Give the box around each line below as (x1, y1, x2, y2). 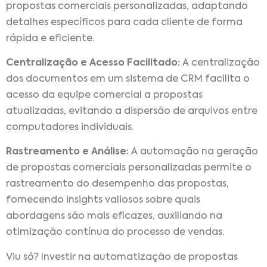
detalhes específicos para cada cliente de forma (6, 17, 243, 27)
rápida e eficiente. (6, 33, 94, 44)
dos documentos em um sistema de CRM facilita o (6, 74, 250, 85)
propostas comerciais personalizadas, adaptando (6, 1, 248, 11)
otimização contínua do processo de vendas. (6, 228, 224, 238)
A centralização (182, 58, 260, 69)
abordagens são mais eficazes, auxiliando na (6, 212, 222, 222)
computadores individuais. (6, 123, 133, 133)
